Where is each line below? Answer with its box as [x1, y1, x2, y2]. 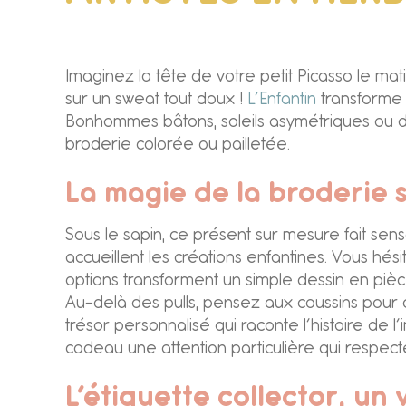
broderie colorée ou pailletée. [65, 138, 290, 152]
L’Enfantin [247, 92, 316, 107]
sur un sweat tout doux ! [65, 92, 247, 107]
